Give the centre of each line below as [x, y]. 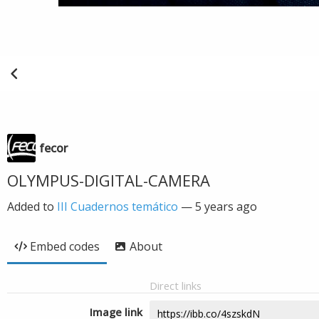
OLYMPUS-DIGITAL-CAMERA [109, 180]
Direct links [176, 286]
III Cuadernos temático [117, 206]
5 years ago [226, 206]
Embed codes [65, 246]
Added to [32, 206]
